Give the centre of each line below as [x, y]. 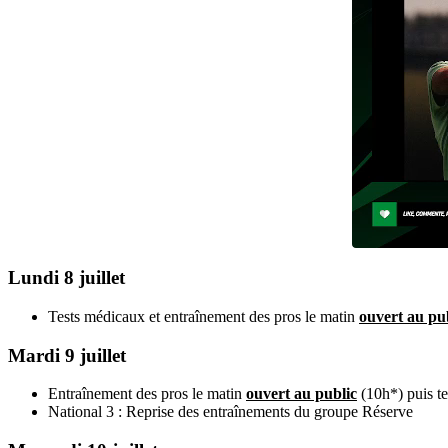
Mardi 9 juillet [67, 355]
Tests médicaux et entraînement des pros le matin [203, 316]
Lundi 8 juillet [66, 278]
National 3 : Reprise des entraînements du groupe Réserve [230, 412]
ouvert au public [301, 394]
